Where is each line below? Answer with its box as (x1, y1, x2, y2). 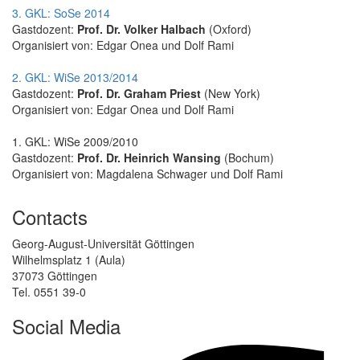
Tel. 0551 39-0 (12, 283, 86, 300)
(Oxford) (206, 20, 252, 37)
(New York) (201, 84, 260, 101)
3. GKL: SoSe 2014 (12, 4, 110, 21)
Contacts (12, 202, 88, 231)
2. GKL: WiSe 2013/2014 (12, 68, 138, 85)
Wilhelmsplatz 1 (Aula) (12, 251, 125, 268)
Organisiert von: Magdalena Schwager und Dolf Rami (12, 165, 283, 182)
